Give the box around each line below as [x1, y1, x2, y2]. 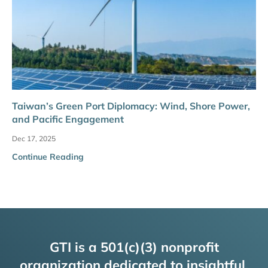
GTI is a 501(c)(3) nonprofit [49, 238, 219, 255]
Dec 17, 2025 [12, 133, 56, 143]
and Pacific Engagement [12, 112, 124, 125]
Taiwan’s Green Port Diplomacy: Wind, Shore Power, [12, 99, 250, 112]
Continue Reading [12, 151, 84, 162]
